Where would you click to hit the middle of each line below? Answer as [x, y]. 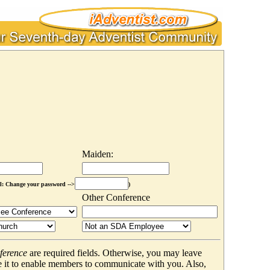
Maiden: [97, 154]
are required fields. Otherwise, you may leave [114, 253]
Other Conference [116, 197]
